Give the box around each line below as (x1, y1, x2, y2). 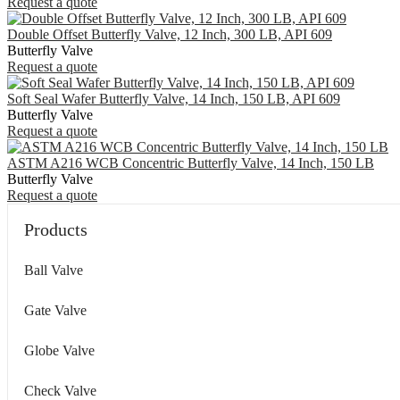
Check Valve (24, 382, 96, 398)
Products (24, 219, 87, 239)
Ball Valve (24, 262, 83, 278)
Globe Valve (24, 342, 95, 358)
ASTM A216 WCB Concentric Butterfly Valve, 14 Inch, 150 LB (7, 154, 374, 171)
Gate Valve (24, 302, 87, 318)
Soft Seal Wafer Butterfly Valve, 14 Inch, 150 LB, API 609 (7, 90, 340, 106)
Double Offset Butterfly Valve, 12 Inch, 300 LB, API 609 (7, 26, 332, 42)
